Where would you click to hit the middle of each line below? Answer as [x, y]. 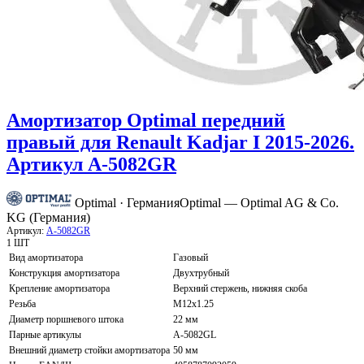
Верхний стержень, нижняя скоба [240, 289]
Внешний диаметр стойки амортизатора [89, 351]
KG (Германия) [48, 218]
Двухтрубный [201, 273]
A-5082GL [195, 335]
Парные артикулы [45, 335]
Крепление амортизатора [59, 289]
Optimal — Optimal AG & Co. [259, 203]
